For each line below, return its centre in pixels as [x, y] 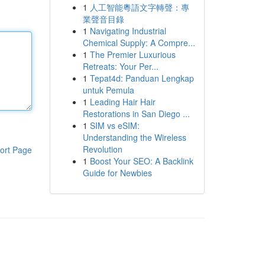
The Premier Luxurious [132, 54]
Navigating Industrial [128, 31]
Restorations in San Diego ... [136, 114]
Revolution [102, 149]
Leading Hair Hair [122, 102]
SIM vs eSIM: [114, 125]
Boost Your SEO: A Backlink [141, 161]
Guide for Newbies [117, 173]
